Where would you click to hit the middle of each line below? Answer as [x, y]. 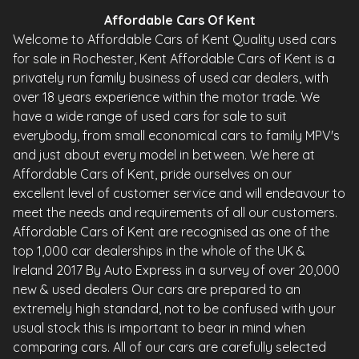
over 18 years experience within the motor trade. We [166, 97]
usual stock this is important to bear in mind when [159, 328]
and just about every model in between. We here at [164, 155]
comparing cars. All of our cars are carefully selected [169, 347]
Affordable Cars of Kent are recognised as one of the [171, 232]
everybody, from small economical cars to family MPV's [176, 136]
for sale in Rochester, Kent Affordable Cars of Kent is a [174, 59]
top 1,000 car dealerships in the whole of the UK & [159, 251]
